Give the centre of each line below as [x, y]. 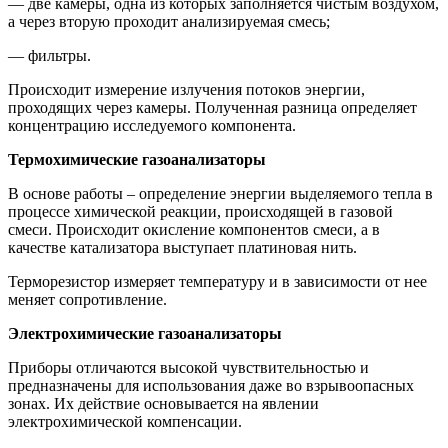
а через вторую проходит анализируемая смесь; [169, 21]
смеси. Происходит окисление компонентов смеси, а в [194, 229]
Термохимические [73, 159]
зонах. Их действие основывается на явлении [163, 403]
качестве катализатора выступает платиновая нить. [182, 247]
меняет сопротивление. [87, 299]
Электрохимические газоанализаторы [145, 333]
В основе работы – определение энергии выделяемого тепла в [220, 193]
